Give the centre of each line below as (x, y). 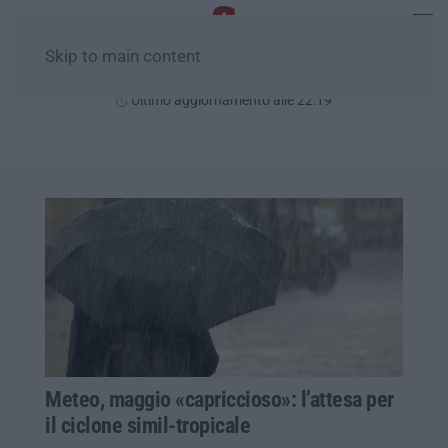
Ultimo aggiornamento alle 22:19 (230, 100)
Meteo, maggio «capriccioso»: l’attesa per (219, 399)
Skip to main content (123, 56)
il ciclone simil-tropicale (147, 425)
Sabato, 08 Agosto (224, 76)
